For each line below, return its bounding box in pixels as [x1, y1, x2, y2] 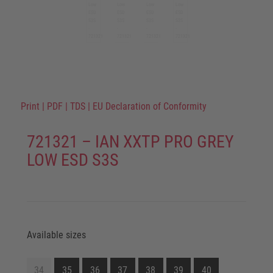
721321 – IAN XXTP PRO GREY [26, 132, 234, 152]
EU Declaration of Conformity [92, 101, 207, 112]
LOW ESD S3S [26, 150, 119, 170]
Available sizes [26, 229, 86, 241]
